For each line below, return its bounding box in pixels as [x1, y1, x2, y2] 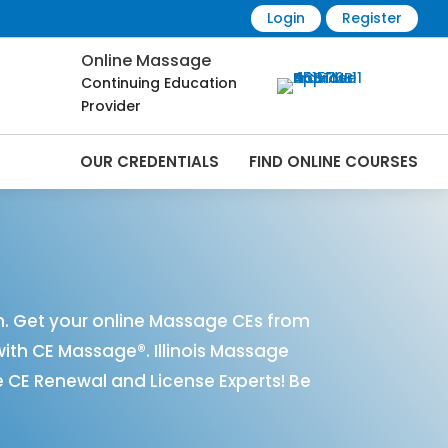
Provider [81, 96, 141, 117]
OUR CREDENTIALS [79, 151, 219, 173]
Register [341, 8, 402, 28]
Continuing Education [81, 73, 237, 94]
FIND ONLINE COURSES [248, 151, 418, 173]
